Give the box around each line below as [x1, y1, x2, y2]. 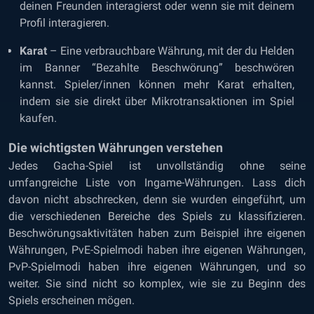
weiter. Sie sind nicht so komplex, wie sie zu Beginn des [8, 277, 306, 290]
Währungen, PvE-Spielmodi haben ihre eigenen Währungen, [8, 243, 306, 257]
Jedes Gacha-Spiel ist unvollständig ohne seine [8, 159, 306, 172]
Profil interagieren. [20, 16, 109, 29]
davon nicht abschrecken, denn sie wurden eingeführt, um [8, 193, 306, 206]
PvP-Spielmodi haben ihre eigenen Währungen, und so [8, 260, 306, 273]
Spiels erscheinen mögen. [8, 294, 135, 307]
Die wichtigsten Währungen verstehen [8, 140, 223, 155]
